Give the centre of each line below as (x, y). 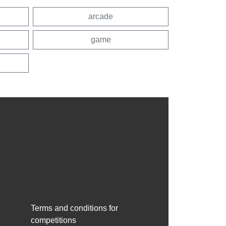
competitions (53, 220)
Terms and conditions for (74, 208)
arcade (101, 16)
